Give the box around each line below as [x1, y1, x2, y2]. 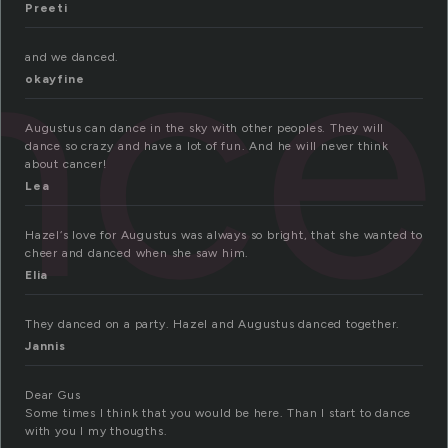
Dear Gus [25, 388, 81, 403]
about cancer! [25, 157, 107, 172]
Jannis [25, 339, 66, 354]
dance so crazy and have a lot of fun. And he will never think [25, 139, 389, 154]
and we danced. [25, 50, 120, 65]
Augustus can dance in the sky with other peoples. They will [25, 121, 385, 136]
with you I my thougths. [25, 424, 168, 439]
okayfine [25, 72, 85, 87]
